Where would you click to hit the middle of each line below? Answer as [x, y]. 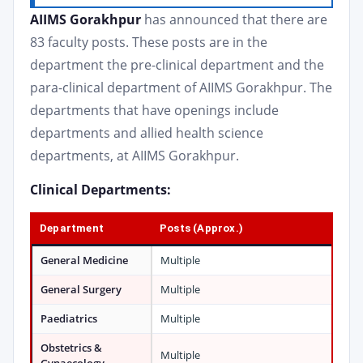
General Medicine [84, 260]
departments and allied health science [147, 133]
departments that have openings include [154, 110]
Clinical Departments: [100, 190]
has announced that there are [236, 19]
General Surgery [81, 289]
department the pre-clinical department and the [177, 65]
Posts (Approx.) [201, 228]
